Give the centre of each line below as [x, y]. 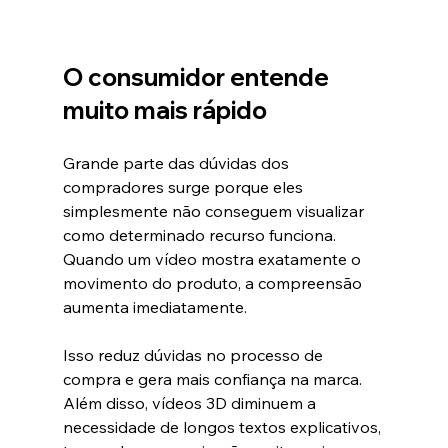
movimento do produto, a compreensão [214, 283]
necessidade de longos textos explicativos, [223, 427]
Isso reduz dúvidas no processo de [194, 355]
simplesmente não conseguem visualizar [215, 211]
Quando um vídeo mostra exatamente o [213, 259]
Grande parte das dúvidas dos [177, 163]
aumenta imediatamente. [154, 307]
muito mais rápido [164, 110]
